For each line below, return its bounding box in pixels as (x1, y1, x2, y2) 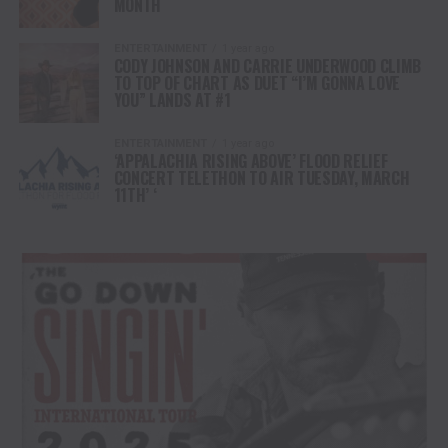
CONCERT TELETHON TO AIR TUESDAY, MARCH (113, 165, 410, 190)
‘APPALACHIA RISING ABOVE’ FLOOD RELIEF (113, 148, 388, 173)
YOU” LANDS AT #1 (113, 87, 231, 112)
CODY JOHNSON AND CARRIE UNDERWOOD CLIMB (113, 53, 422, 78)
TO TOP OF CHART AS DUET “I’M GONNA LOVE (113, 70, 401, 95)
